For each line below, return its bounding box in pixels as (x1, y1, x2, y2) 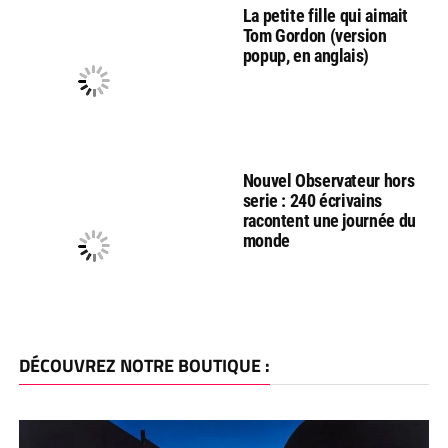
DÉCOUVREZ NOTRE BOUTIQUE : (18, 351, 270, 379)
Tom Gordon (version (242, 24, 387, 46)
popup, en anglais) (242, 44, 370, 66)
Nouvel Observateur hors (242, 169, 415, 191)
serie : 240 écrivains (242, 189, 382, 211)
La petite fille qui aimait (242, 4, 409, 26)
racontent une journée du (242, 209, 416, 231)
